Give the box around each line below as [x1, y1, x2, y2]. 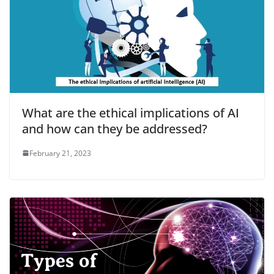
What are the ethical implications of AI [22, 104, 239, 121]
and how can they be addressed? [22, 120, 207, 137]
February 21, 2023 [29, 147, 91, 158]
